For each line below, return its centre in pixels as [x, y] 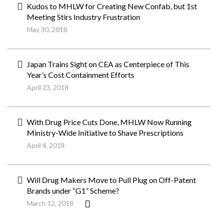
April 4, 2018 [46, 145]
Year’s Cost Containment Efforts [81, 75]
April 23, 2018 [48, 87]
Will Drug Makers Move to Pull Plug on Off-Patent [111, 180]
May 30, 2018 [47, 29]
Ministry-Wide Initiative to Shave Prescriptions [105, 133]
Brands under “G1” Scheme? [73, 191]
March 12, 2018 [50, 203]
